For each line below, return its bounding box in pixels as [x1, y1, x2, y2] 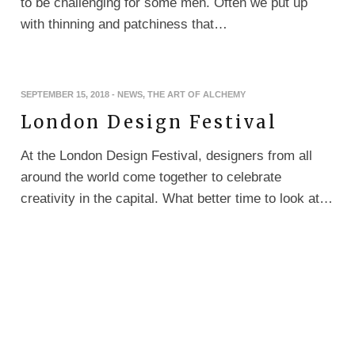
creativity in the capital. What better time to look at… [21, 191, 333, 206]
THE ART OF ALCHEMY [147, 90, 246, 99]
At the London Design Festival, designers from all [21, 148, 312, 163]
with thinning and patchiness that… [21, 16, 227, 32]
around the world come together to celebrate [21, 170, 281, 185]
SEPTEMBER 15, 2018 [21, 90, 109, 99]
